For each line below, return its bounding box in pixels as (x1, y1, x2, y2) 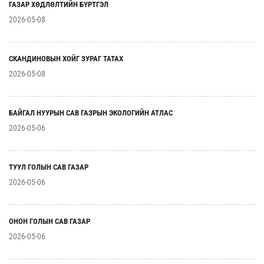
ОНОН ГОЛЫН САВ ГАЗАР (9, 217, 90, 226)
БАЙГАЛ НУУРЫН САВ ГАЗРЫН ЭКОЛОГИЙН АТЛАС (9, 108, 173, 117)
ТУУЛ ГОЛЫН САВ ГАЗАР (9, 163, 88, 171)
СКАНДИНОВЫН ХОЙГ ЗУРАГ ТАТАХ (9, 54, 123, 63)
